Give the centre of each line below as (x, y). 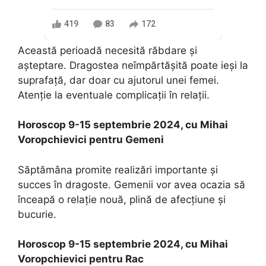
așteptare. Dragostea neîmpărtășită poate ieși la (133, 65)
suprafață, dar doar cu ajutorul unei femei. (118, 80)
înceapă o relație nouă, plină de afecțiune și (122, 199)
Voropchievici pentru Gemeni (91, 140)
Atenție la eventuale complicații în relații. (114, 95)
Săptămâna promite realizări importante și (118, 170)
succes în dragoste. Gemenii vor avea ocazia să (132, 184)
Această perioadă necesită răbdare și (107, 50)
